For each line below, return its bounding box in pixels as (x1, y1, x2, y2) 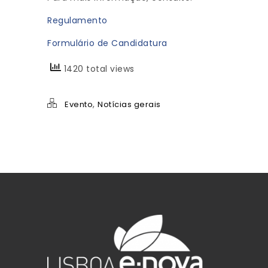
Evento (65, 99, 93, 111)
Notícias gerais (98, 99, 161, 111)
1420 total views (61, 63, 135, 75)
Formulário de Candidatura (47, 37, 167, 50)
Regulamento (47, 14, 108, 27)
